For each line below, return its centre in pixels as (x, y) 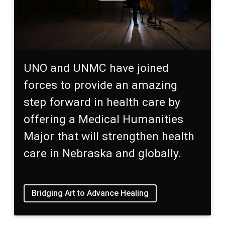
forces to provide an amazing (101, 85)
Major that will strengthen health (109, 136)
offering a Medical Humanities (104, 119)
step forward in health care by (102, 102)
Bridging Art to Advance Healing (90, 193)
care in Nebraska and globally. (103, 153)
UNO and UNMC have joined (96, 68)
